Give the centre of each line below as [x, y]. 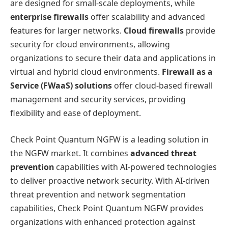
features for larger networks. [67, 31]
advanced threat [163, 153]
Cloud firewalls [154, 31]
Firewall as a [187, 72]
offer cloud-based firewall [162, 86]
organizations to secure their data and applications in [113, 58]
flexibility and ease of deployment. [76, 113]
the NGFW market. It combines [70, 153]
